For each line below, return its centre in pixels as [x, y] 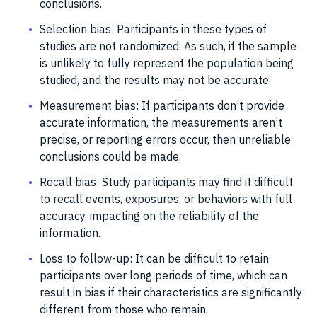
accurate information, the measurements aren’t [161, 122]
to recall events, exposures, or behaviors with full [166, 198]
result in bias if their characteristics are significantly [171, 292]
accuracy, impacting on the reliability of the [149, 215]
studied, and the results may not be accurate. [155, 80]
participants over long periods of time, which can [163, 275]
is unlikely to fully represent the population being [167, 63]
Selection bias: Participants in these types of [153, 29]
